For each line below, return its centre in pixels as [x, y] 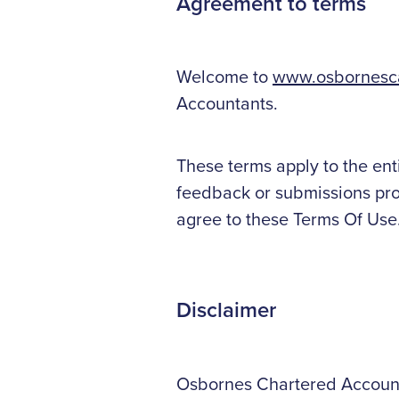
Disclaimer [226, 310]
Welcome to [224, 77]
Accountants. [227, 103]
